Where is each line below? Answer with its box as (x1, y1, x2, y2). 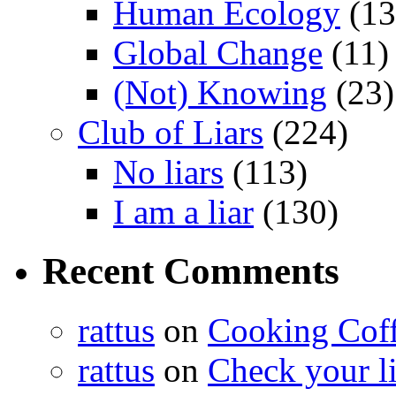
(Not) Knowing (113, 73, 327, 112)
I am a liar (113, 193, 254, 232)
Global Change (113, 34, 323, 72)
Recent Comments (42, 250, 339, 293)
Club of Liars (78, 113, 263, 152)
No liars (113, 153, 224, 192)
